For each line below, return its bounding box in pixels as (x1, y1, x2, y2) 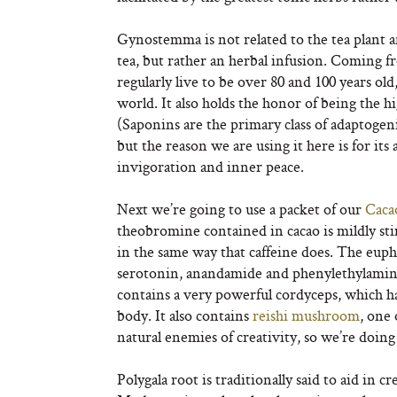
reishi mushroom (253, 305, 360, 325)
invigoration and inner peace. (117, 156, 304, 176)
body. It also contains (117, 305, 253, 325)
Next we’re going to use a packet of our (117, 198, 365, 219)
